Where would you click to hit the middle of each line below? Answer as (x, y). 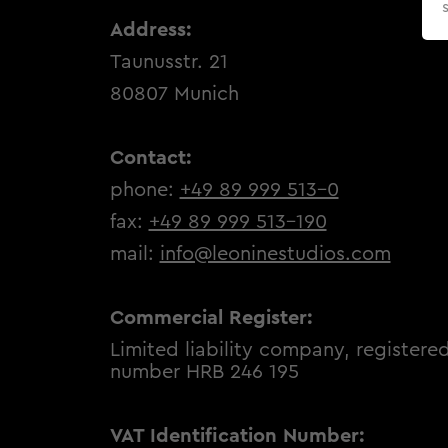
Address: (150, 29)
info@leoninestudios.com (275, 253)
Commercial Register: (211, 317)
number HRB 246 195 (204, 371)
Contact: (150, 157)
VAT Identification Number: (237, 435)
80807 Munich (174, 93)
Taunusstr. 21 (168, 61)
